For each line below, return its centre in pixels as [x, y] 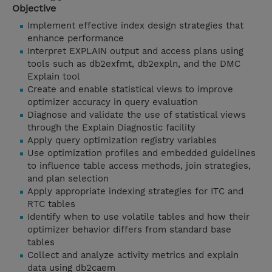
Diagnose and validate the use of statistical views [137, 115]
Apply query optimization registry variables [122, 141]
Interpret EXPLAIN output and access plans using [135, 51]
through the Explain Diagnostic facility [111, 128]
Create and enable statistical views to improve [130, 90]
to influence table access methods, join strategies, [139, 166]
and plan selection [68, 179]
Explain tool [54, 77]
